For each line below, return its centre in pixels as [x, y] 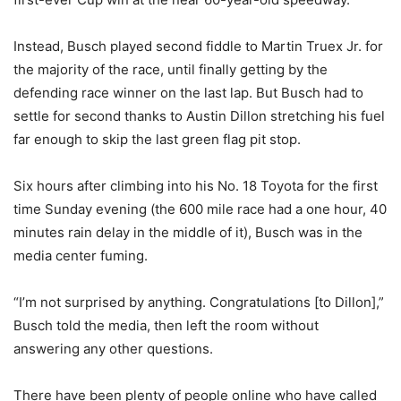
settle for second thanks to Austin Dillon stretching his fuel [199, 115]
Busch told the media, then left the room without [166, 325]
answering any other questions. [113, 348]
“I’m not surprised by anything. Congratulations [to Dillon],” [199, 302]
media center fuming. [81, 255]
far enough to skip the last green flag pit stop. [157, 139]
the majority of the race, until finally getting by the [171, 69]
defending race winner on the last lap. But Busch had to [188, 92]
